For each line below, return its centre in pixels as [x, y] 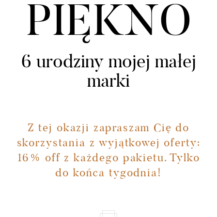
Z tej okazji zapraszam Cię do [108, 129]
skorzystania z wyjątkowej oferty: [108, 144]
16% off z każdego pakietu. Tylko [108, 159]
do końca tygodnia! [108, 174]
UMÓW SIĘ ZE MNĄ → [108, 33]
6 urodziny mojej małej [108, 63]
